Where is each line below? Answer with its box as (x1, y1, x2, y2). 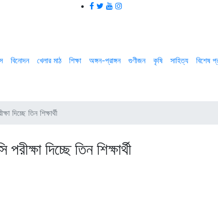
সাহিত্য (170, 55, 188, 65)
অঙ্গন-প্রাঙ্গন (89, 55, 121, 65)
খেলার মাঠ (36, 55, 61, 65)
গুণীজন (128, 55, 145, 65)
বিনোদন (10, 55, 29, 65)
